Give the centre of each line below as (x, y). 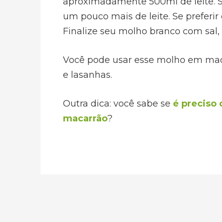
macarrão (85, 118)
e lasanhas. (87, 75)
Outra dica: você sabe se (118, 104)
